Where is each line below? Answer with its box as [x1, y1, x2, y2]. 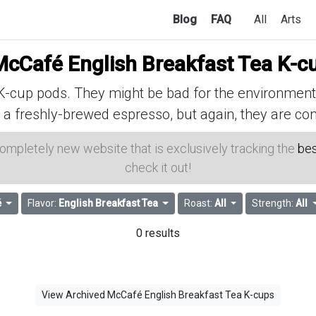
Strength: [252, 197, 296, 209]
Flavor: [27, 197, 59, 209]
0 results [136, 226, 180, 241]
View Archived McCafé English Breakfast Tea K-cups [42, 289, 274, 301]
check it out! [125, 160, 191, 175]
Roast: [183, 197, 214, 209]
